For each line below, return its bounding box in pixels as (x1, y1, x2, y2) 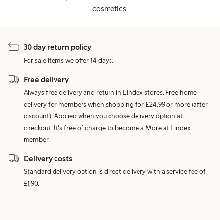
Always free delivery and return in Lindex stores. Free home (24, 88, 197, 97)
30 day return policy (24, 42, 92, 52)
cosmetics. (92, 4, 128, 14)
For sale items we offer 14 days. (24, 56, 114, 65)
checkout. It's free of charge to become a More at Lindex (24, 123, 191, 132)
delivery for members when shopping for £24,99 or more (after (24, 100, 208, 109)
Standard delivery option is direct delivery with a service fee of (24, 167, 206, 176)
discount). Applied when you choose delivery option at (24, 111, 183, 120)
